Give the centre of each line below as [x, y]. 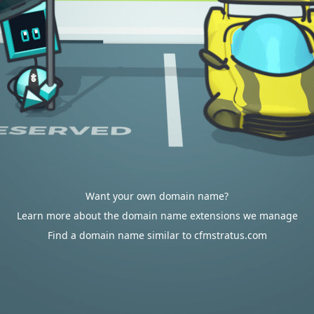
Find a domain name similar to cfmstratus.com [157, 235]
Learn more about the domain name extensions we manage [157, 216]
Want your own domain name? [157, 196]
